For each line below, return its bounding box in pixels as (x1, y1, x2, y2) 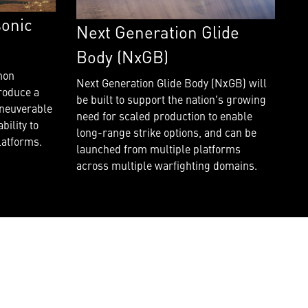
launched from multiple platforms (76, 140, 241, 156)
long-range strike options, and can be (76, 124, 256, 140)
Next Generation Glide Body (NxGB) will (76, 74, 267, 90)
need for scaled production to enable (76, 107, 252, 123)
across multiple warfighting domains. (76, 157, 257, 173)
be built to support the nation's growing (76, 91, 266, 107)
